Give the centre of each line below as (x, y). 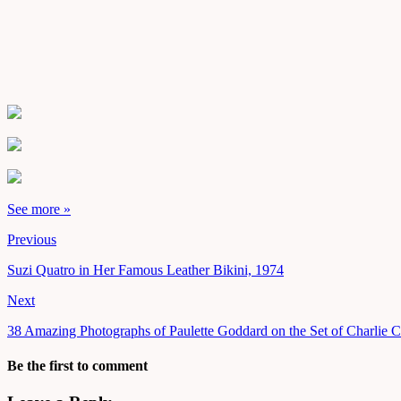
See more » (39, 209)
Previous (32, 239)
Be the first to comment (77, 366)
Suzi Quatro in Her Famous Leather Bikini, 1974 (145, 269)
